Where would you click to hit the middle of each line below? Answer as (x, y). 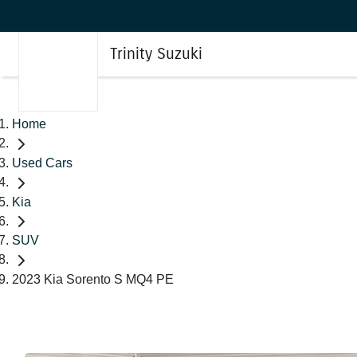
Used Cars (42, 163)
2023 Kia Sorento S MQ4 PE (93, 280)
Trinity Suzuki (156, 54)
